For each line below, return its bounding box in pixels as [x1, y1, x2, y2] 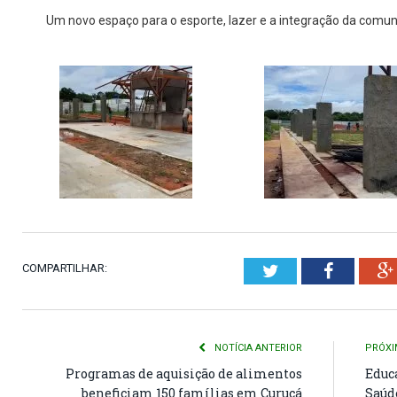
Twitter [277, 261, 331, 279]
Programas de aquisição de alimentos [66, 364, 302, 382]
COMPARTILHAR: [22, 261, 107, 275]
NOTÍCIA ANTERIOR [212, 341, 302, 354]
